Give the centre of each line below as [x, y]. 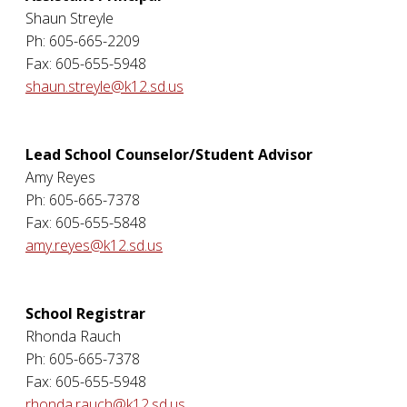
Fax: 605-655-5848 [86, 223]
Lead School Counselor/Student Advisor [169, 154]
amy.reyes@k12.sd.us [94, 245]
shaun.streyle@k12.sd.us [104, 86]
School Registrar [85, 313]
